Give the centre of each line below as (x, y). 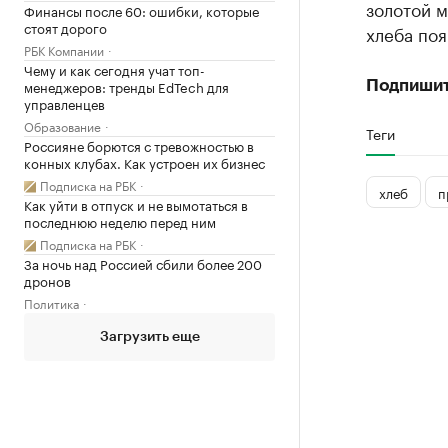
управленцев (64, 102)
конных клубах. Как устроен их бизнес (144, 161)
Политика (51, 302)
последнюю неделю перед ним (120, 220)
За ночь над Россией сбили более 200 (143, 262)
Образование (62, 125)
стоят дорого (65, 26)
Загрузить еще (149, 336)
